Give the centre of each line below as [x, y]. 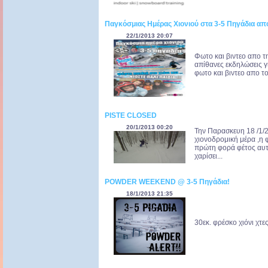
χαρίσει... [208, 156]
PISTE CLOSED [131, 116]
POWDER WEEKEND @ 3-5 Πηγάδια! [167, 182]
